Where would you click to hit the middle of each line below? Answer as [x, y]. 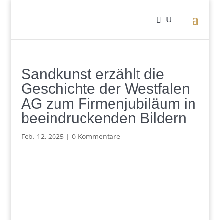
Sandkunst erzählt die [92, 74]
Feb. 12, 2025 [42, 136]
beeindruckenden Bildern [104, 118]
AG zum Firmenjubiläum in [108, 103]
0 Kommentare [96, 136]
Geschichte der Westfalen [105, 89]
